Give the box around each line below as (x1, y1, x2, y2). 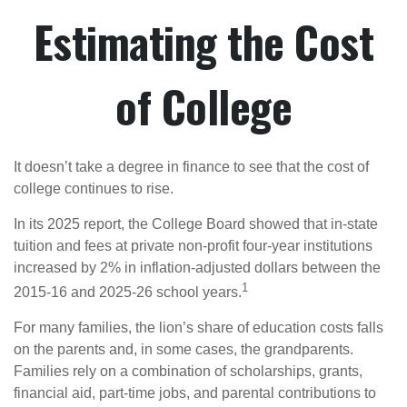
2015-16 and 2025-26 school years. (14, 284, 242, 301)
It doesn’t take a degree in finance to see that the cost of (14, 159, 369, 174)
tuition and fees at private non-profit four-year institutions (14, 238, 372, 253)
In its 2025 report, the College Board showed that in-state (14, 216, 378, 232)
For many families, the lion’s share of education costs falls (14, 320, 383, 336)
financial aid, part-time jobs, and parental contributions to (14, 385, 376, 402)
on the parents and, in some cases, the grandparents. (14, 342, 353, 358)
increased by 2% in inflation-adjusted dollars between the (14, 260, 381, 275)
